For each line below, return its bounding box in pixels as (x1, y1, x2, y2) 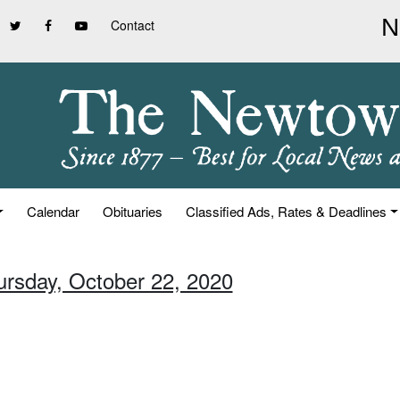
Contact (111, 16, 154, 34)
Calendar (27, 202, 80, 221)
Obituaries (103, 202, 163, 221)
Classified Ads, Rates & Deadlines (186, 202, 387, 221)
